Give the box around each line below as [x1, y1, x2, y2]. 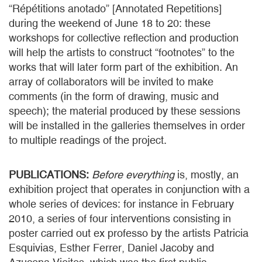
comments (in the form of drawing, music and [9, 90, 219, 102]
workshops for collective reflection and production [9, 32, 239, 44]
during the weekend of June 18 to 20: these [9, 17, 211, 29]
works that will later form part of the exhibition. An [9, 61, 238, 73]
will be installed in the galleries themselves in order [9, 119, 245, 132]
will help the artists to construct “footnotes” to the [9, 46, 235, 58]
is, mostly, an [174, 168, 239, 181]
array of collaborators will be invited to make [9, 75, 213, 88]
